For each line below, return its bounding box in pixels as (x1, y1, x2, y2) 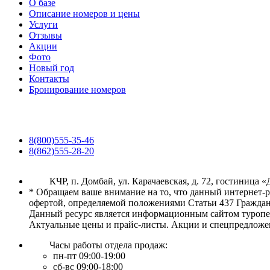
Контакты (29, 74, 69, 84)
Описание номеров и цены (29, 8, 140, 19)
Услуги (29, 19, 58, 30)
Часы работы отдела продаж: (49, 240, 168, 250)
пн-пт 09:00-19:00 (53, 251, 125, 261)
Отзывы (29, 30, 62, 40)
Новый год (29, 63, 74, 73)
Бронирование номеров (29, 84, 126, 95)
